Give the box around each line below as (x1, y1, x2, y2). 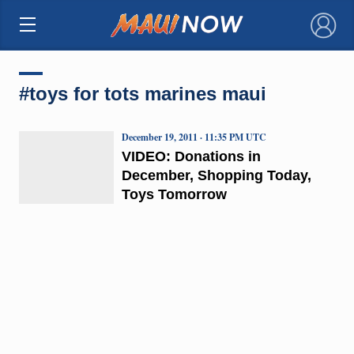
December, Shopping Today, (121, 167, 311, 183)
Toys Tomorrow (121, 186, 227, 202)
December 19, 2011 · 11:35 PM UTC (121, 130, 266, 144)
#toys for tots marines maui (18, 82, 266, 104)
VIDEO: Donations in (121, 148, 261, 164)
